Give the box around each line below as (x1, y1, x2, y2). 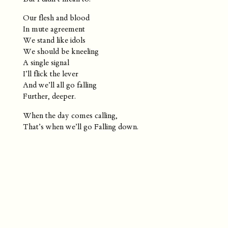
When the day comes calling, (22, 110, 118, 120)
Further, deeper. (22, 92, 76, 101)
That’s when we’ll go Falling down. (22, 122, 138, 131)
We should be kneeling (22, 47, 99, 56)
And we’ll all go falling (22, 80, 97, 90)
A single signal (22, 58, 69, 68)
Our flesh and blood (22, 13, 90, 23)
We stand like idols (22, 36, 85, 45)
